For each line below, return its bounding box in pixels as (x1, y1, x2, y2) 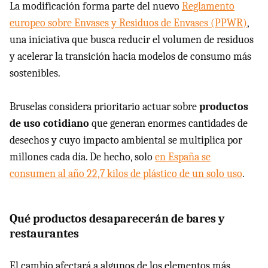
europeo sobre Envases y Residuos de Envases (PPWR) (10, 16, 247, 29)
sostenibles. (10, 66, 60, 80)
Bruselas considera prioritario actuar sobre (10, 100, 199, 113)
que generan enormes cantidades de (89, 117, 248, 130)
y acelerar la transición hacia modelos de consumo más (10, 50, 251, 63)
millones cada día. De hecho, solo (10, 150, 155, 163)
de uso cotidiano (10, 117, 89, 130)
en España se (155, 150, 211, 163)
